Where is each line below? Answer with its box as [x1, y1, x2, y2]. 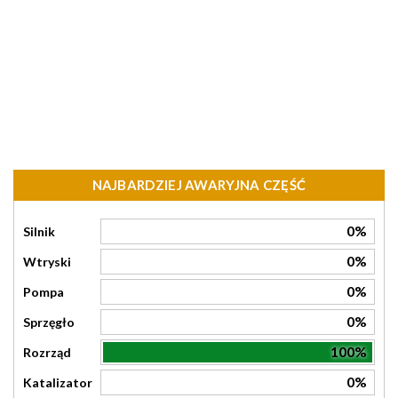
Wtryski [23, 254, 71, 269]
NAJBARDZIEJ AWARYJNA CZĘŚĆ [92, 177, 306, 193]
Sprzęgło [23, 314, 75, 330]
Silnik [23, 224, 55, 239]
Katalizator [23, 375, 92, 390]
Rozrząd [23, 345, 71, 360]
